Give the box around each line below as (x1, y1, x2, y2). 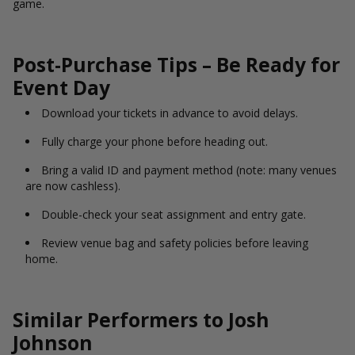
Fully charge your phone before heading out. (41, 134, 268, 149)
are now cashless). (25, 178, 120, 193)
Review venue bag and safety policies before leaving (41, 235, 308, 250)
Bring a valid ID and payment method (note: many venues (41, 162, 337, 177)
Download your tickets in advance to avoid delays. (41, 105, 298, 120)
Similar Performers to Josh (13, 307, 269, 333)
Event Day (13, 74, 110, 101)
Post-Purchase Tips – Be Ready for (13, 52, 340, 78)
